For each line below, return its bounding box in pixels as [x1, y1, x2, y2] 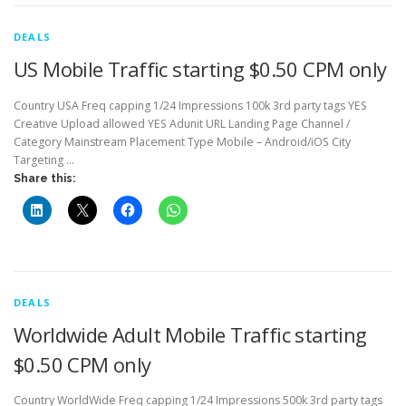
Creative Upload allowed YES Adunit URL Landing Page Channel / [14, 115, 350, 131]
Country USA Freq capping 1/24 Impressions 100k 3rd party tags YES [14, 97, 367, 113]
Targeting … [14, 151, 74, 168]
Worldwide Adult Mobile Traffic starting [14, 320, 367, 348]
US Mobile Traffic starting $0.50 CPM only [14, 55, 387, 83]
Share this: [14, 171, 75, 185]
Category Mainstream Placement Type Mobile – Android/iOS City [14, 133, 351, 150]
